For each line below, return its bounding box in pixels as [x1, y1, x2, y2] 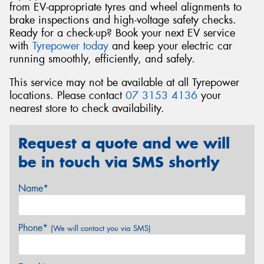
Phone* [18, 221, 51, 234]
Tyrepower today [32, 38, 108, 53]
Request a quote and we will [18, 134, 230, 153]
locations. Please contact [9, 88, 126, 103]
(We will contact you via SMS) [51, 223, 151, 233]
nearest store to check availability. [9, 101, 164, 115]
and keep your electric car [108, 38, 232, 53]
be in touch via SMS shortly [18, 153, 220, 172]
